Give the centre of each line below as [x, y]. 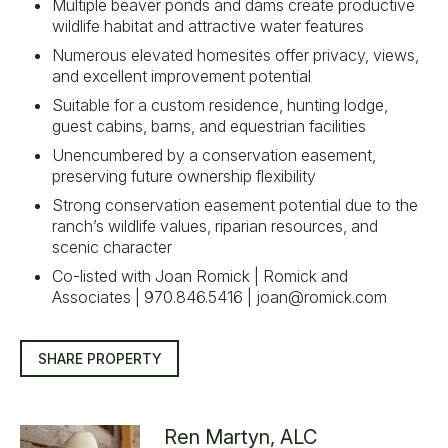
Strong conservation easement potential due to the [235, 205]
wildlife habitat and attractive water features [208, 26]
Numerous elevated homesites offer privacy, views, [235, 55]
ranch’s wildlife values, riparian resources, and [215, 226]
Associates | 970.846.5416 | [154, 297]
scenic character [112, 247]
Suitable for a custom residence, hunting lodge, [220, 105]
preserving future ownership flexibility [184, 176]
